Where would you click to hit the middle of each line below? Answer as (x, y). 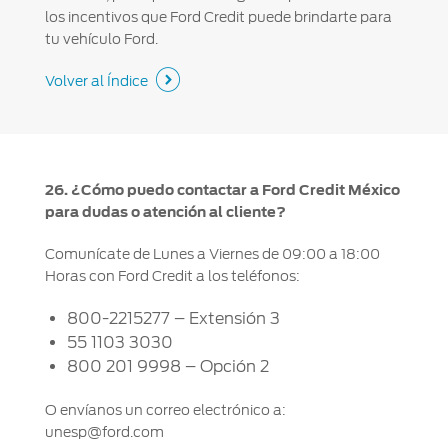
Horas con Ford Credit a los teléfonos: (172, 275)
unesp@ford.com (104, 431)
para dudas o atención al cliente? (165, 211)
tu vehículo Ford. (101, 38)
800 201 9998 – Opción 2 (167, 366)
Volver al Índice (96, 80)
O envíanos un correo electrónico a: (165, 409)
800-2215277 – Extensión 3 (173, 318)
